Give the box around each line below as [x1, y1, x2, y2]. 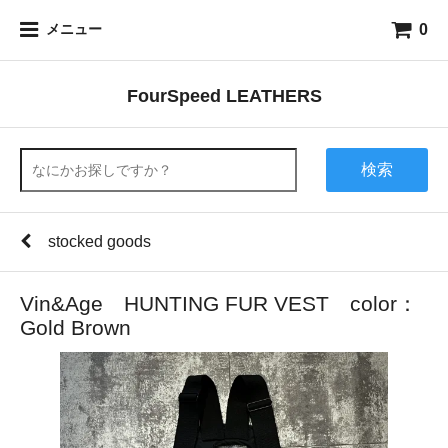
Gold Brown [20, 316, 131, 339]
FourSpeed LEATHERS [126, 85, 322, 106]
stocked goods [48, 233, 151, 250]
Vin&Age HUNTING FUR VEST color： [20, 292, 418, 315]
